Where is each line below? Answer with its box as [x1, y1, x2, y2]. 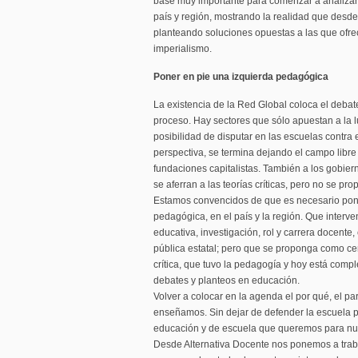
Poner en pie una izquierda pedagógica [153, 71, 328, 82]
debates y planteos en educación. [153, 275, 300, 286]
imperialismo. [153, 43, 212, 54]
